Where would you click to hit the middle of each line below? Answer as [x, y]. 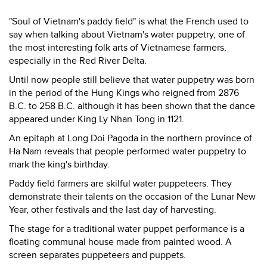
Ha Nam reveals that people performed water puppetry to [128, 151]
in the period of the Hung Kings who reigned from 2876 [124, 93]
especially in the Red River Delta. [78, 61]
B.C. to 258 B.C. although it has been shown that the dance [132, 106]
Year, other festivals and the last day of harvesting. [113, 210]
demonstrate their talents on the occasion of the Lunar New [132, 197]
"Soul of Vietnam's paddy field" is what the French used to [129, 21]
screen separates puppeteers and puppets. [97, 255]
